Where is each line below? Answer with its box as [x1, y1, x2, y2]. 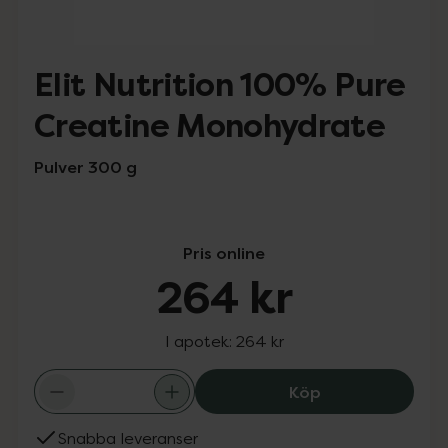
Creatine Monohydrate [34, 106, 386, 147]
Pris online [183, 242, 265, 264]
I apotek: [164, 331, 236, 351]
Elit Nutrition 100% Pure [34, 65, 406, 106]
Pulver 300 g [34, 156, 137, 178]
